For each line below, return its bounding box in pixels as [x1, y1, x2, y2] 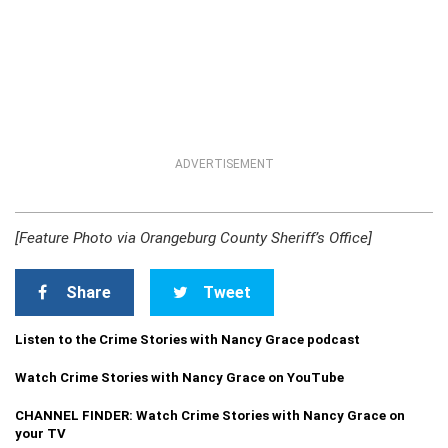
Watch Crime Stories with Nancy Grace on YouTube [15, 370, 344, 385]
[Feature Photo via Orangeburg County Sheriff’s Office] [15, 229, 372, 247]
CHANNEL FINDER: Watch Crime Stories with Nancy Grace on [15, 408, 405, 423]
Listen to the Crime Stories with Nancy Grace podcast [15, 332, 360, 347]
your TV [15, 426, 66, 441]
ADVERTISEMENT [174, 157, 274, 171]
